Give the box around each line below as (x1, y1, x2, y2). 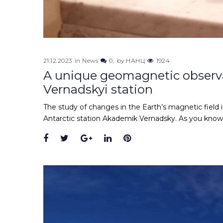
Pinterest (131, 133, 172, 144)
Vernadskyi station (43, 82, 153, 97)
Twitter (69, 133, 101, 144)
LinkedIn (111, 133, 150, 144)
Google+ (92, 133, 129, 144)
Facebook (48, 133, 92, 144)
